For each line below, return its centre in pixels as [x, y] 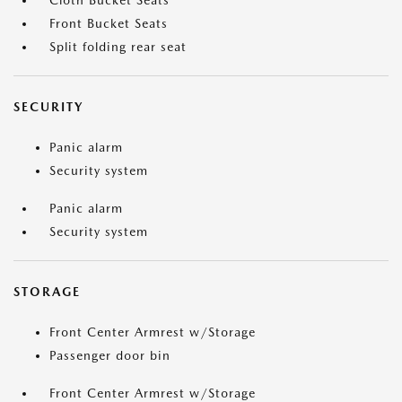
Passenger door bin [110, 356]
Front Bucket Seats [109, 24]
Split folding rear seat [118, 47]
